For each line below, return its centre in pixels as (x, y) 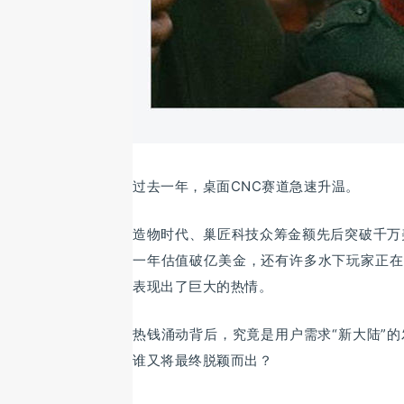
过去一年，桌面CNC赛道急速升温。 (246, 186)
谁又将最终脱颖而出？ (202, 360)
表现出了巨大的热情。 (202, 286)
